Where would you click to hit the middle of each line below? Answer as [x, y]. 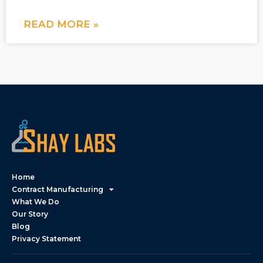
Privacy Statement [46, 239]
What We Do [36, 202]
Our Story [30, 214]
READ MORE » [61, 24]
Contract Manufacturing [58, 190]
